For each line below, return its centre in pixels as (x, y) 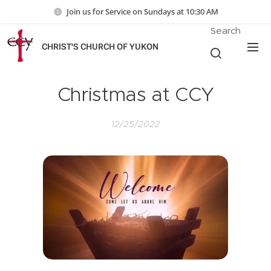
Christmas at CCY (135, 94)
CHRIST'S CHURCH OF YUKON (100, 47)
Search (226, 31)
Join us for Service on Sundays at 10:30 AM (142, 11)
